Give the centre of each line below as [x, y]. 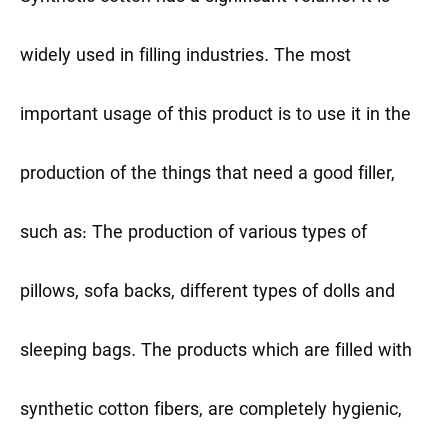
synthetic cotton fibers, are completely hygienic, [211, 411]
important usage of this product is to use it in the [215, 116]
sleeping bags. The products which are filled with [216, 352]
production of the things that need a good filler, [207, 175]
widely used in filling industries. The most [185, 57]
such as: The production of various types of [193, 234]
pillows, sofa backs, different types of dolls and [207, 293]
